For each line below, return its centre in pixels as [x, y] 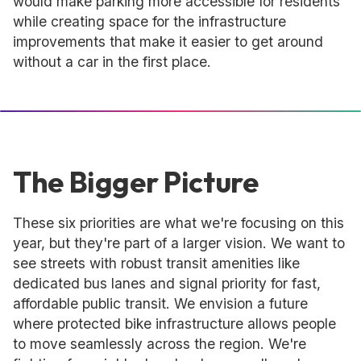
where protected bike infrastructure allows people [174, 324]
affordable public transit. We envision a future [160, 303]
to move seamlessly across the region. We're [160, 344]
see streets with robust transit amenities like [156, 263]
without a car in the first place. [112, 62]
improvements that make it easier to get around [168, 41]
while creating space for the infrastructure [149, 21]
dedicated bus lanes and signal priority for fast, [167, 283]
